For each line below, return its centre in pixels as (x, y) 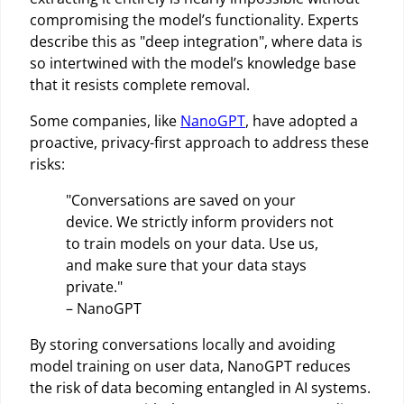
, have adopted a (302, 120)
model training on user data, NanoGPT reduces (190, 366)
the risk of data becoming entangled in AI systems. (200, 387)
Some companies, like (105, 120)
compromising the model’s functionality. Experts (194, 19)
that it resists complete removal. (140, 84)
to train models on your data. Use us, (192, 243)
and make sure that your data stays (186, 265)
